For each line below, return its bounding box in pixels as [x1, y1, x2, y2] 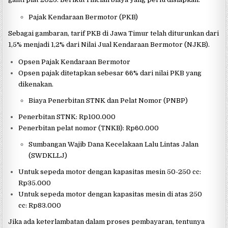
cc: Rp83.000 [18, 202, 62, 210]
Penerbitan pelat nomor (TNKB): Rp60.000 [18, 124, 159, 132]
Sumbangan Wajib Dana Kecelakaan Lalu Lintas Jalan [28, 140, 199, 149]
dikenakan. [18, 80, 54, 89]
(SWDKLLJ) [28, 152, 68, 160]
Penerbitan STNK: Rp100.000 [18, 113, 116, 121]
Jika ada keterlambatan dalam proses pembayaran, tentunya [8, 218, 205, 226]
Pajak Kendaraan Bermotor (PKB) [28, 13, 138, 21]
